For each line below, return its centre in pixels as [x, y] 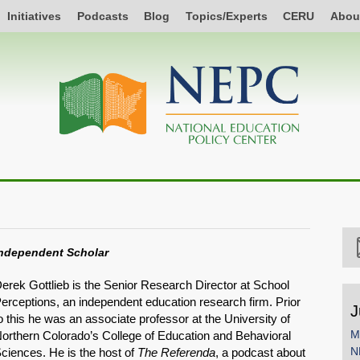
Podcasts [102, 16]
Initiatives [35, 16]
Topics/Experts [226, 16]
